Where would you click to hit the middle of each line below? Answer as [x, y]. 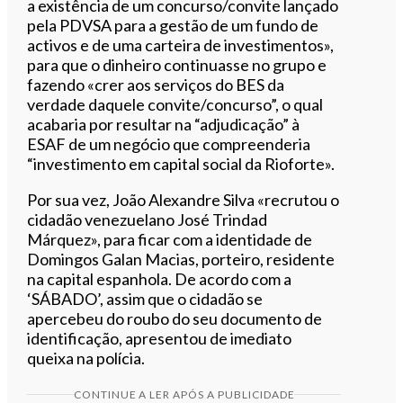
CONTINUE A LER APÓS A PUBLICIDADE [184, 394]
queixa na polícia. [86, 358]
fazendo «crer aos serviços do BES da [156, 84]
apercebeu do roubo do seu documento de [175, 318]
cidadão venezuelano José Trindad [148, 219]
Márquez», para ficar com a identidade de [170, 239]
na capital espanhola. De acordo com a [160, 278]
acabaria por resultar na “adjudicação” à [164, 124]
